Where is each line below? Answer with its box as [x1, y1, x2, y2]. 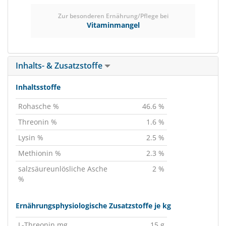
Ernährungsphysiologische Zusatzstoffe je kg [16, 201, 171, 210]
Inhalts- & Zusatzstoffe [16, 60, 104, 71]
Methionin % [18, 148, 61, 158]
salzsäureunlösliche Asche [18, 164, 107, 174]
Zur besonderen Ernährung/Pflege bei [58, 12, 168, 20]
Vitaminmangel [86, 20, 140, 30]
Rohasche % [18, 101, 59, 111]
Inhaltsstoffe [16, 82, 61, 92]
